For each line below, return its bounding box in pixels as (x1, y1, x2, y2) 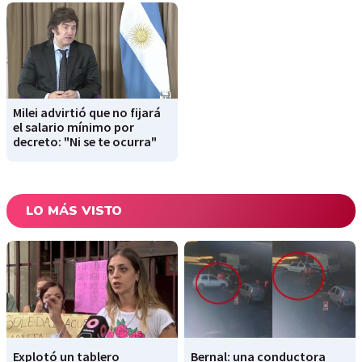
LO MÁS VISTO (26, 202, 122, 221)
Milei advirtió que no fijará (13, 104, 161, 121)
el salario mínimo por (13, 119, 134, 136)
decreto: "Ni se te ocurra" (13, 133, 157, 150)
